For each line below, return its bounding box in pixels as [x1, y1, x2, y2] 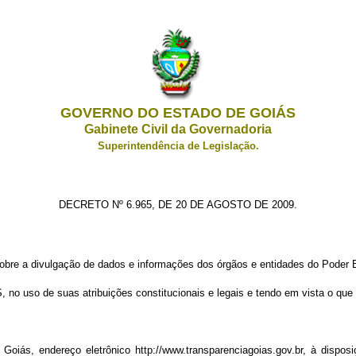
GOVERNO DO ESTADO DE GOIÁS [60, 105, 296, 121]
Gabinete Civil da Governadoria [84, 122, 272, 136]
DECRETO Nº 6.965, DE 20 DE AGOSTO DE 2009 [59, 199, 294, 211]
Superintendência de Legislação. [97, 140, 259, 152]
